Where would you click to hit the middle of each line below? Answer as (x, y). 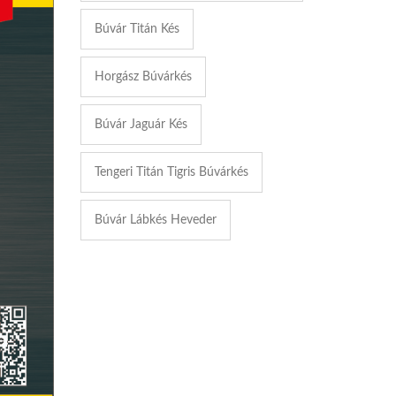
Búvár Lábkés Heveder (156, 220)
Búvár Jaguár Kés (141, 124)
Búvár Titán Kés (137, 29)
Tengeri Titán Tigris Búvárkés (171, 172)
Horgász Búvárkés (143, 76)
